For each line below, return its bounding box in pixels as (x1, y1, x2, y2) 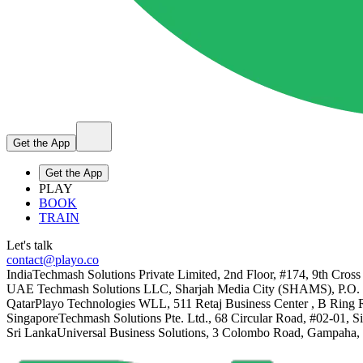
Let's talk (6, 238, 53, 252)
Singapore (6, 311, 58, 325)
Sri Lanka (6, 326, 57, 340)
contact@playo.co (6, 253, 99, 267)
